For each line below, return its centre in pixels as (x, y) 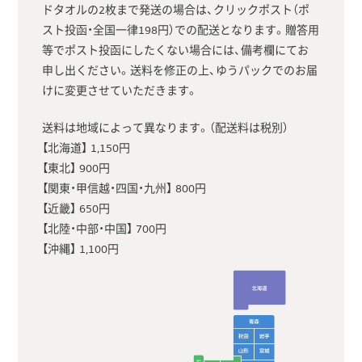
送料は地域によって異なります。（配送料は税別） (166, 129)
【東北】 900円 (76, 169)
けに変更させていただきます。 (120, 92)
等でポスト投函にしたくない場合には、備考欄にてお (176, 51)
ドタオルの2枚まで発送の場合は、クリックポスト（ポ (176, 11)
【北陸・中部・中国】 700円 (105, 230)
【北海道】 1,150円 (86, 149)
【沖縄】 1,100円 (81, 250)
